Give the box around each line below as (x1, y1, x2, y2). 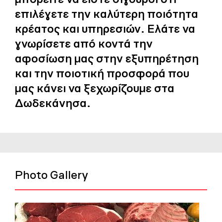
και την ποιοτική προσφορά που (15, 65, 189, 80)
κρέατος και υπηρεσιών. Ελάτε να (15, 21, 195, 36)
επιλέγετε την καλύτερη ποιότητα (15, 6, 198, 21)
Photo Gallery (15, 167, 88, 182)
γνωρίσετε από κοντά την (15, 36, 153, 51)
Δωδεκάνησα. (15, 95, 91, 110)
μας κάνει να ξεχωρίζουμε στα (15, 80, 174, 95)
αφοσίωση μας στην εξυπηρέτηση (15, 51, 199, 65)
